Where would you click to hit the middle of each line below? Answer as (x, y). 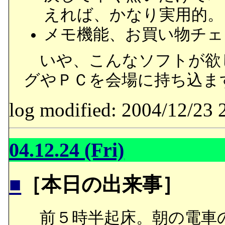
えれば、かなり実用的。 (133, 15)
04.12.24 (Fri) (67, 150)
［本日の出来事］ (102, 185)
